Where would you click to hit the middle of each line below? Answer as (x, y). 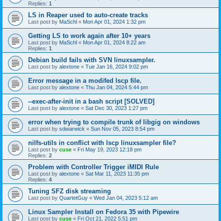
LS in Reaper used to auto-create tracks (88, 15)
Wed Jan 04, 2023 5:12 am (126, 198)
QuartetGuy (74, 198)
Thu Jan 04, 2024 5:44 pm (117, 87)
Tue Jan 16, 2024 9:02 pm (117, 67)
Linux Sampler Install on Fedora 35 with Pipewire (104, 212)
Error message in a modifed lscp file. (85, 81)
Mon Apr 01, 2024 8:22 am (114, 42)
